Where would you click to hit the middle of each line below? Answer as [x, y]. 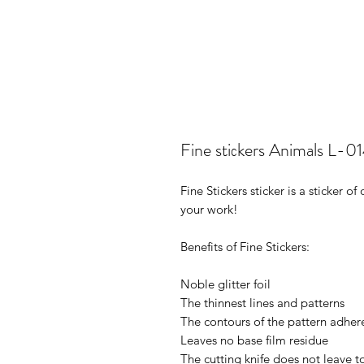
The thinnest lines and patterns [262, 303]
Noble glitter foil [225, 284]
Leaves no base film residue [254, 340]
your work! [209, 209]
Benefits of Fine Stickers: [245, 247]
